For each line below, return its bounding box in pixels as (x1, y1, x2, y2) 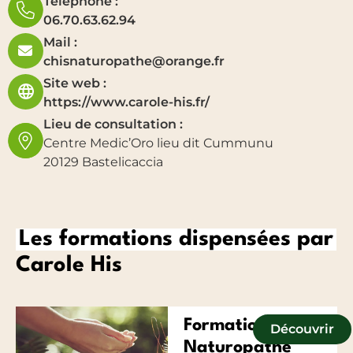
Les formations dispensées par (19, 228, 334, 251)
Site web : (43, 75, 106, 91)
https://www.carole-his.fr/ (43, 94, 210, 110)
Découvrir (269, 321, 334, 336)
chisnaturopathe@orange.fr (43, 53, 225, 69)
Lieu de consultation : (43, 116, 183, 132)
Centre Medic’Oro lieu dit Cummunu (43, 135, 273, 150)
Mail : (43, 34, 77, 50)
